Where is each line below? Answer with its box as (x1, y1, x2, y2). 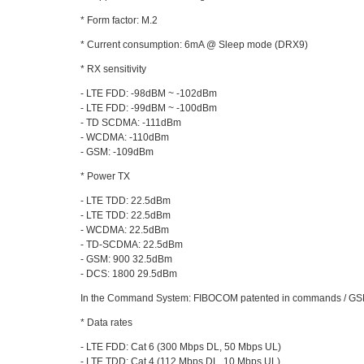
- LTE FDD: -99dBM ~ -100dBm (80, 102, 218, 114)
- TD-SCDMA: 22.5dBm (80, 238, 184, 250)
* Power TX (80, 170, 131, 182)
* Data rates (80, 316, 133, 328)
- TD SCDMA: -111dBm (80, 116, 182, 128)
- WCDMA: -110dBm (80, 131, 170, 143)
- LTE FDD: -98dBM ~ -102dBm (80, 87, 218, 99)
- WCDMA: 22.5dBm (80, 223, 170, 236)
